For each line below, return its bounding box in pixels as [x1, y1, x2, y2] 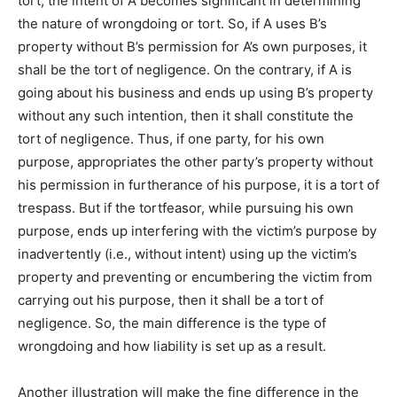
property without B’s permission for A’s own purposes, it [18, 38, 367, 56]
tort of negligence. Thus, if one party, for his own [18, 130, 324, 148]
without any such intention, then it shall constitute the [18, 107, 354, 125]
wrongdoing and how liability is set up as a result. [18, 338, 326, 355]
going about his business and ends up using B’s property [18, 84, 373, 102]
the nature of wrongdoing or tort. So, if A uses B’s [18, 15, 327, 33]
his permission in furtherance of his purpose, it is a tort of [18, 176, 379, 194]
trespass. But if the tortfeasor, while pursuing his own [18, 199, 354, 217]
